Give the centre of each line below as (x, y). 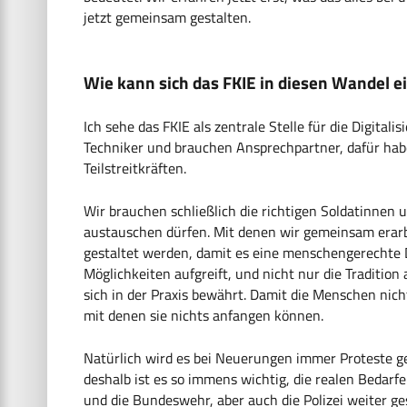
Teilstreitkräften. (135, 169)
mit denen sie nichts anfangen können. (203, 316)
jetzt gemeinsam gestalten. (167, 18)
